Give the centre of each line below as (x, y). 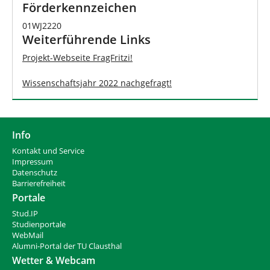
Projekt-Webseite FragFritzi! (77, 57)
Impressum (33, 162)
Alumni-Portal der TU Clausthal (67, 246)
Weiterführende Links (86, 39)
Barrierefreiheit (39, 184)
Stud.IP (25, 214)
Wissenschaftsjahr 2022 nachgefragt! (97, 83)
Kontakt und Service (48, 151)
